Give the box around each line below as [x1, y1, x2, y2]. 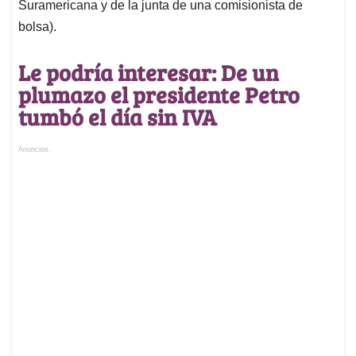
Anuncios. [18, 145, 51, 154]
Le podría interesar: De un [18, 57, 279, 88]
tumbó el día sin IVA [18, 102, 217, 133]
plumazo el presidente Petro [18, 79, 300, 110]
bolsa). [18, 20, 56, 34]
